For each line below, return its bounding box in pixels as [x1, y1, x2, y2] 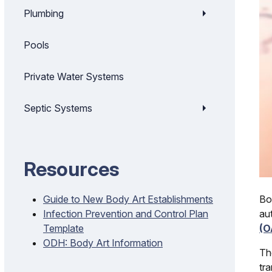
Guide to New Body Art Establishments [43, 193, 213, 205]
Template [43, 222, 84, 234]
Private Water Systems [24, 70, 124, 83]
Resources [24, 157, 119, 181]
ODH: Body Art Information [43, 237, 163, 249]
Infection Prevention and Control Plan [43, 208, 208, 220]
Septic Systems [24, 102, 92, 114]
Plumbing [24, 7, 64, 19]
